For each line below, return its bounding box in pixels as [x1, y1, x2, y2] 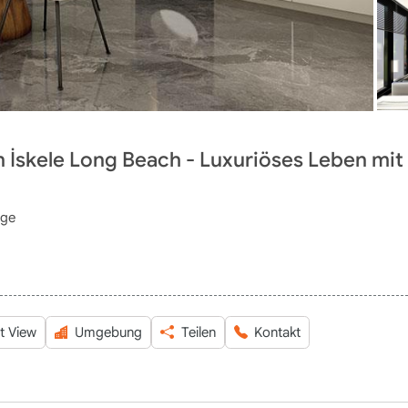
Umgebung [75, 324, 143, 341]
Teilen [180, 324, 216, 341]
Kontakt [254, 324, 301, 341]
